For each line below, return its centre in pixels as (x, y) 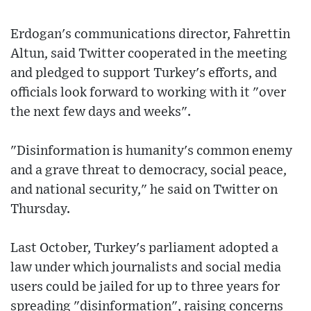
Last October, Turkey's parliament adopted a (144, 248)
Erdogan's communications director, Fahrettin (150, 34)
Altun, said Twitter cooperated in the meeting (149, 53)
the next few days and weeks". (101, 112)
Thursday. (40, 209)
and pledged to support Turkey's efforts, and (144, 73)
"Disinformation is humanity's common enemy (151, 151)
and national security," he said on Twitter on (144, 190)
